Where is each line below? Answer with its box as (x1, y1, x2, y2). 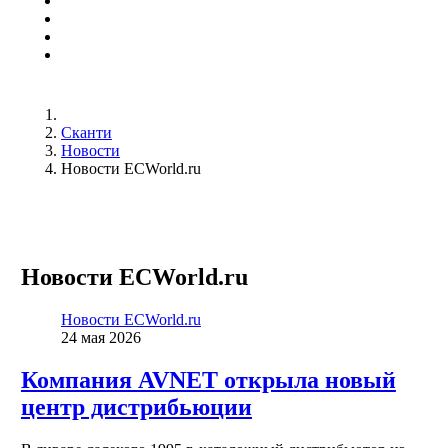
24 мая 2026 (60, 328, 141, 346)
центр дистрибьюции (20, 393, 252, 420)
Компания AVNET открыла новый (20, 366, 396, 393)
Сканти (60, 124, 112, 142)
